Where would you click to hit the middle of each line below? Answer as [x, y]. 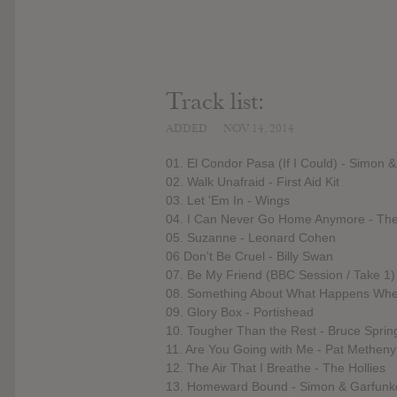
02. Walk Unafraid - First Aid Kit [253, 182]
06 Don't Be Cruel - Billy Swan [249, 257]
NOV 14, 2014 [259, 128]
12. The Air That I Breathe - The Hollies [276, 368]
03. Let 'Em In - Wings [228, 201]
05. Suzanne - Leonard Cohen [251, 238]
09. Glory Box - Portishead [240, 312]
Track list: [215, 101]
